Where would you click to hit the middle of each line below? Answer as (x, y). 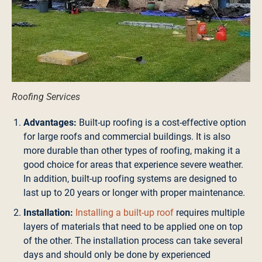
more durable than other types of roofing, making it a (132, 150)
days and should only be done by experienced (117, 254)
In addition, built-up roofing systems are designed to (130, 178)
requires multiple (209, 212)
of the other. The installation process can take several (133, 240)
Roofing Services (46, 97)
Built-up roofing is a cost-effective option (161, 122)
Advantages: (50, 122)
